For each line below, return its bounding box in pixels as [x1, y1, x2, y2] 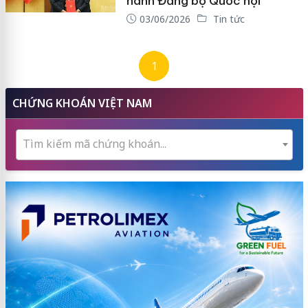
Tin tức [210, 12, 245, 25]
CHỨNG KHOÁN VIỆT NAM [12, 95, 152, 111]
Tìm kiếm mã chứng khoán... [22, 135, 166, 151]
